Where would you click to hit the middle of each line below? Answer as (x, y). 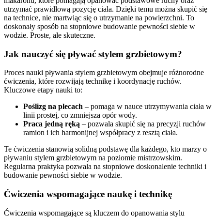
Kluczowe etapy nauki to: (43, 90)
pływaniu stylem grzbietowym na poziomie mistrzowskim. (93, 158)
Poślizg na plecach (53, 107)
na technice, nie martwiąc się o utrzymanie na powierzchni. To (99, 17)
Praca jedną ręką (52, 124)
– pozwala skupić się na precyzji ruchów (143, 124)
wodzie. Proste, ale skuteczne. (50, 35)
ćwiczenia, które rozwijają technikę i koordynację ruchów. (93, 81)
